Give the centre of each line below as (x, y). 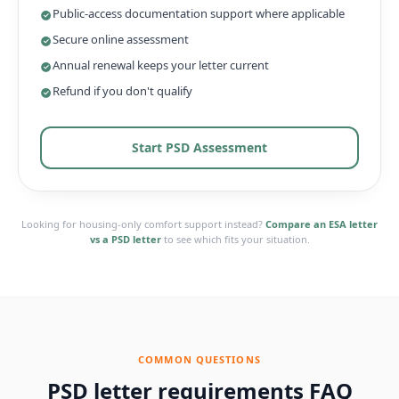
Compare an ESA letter (322, 224)
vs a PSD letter (125, 239)
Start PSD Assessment (199, 147)
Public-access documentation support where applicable (199, 13)
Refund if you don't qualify (122, 90)
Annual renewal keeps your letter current (161, 65)
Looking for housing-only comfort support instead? (142, 224)
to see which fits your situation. (236, 239)
